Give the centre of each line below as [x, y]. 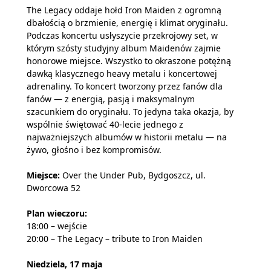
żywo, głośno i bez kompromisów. [94, 150]
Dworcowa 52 [54, 188]
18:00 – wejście [57, 226]
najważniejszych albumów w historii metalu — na [127, 137]
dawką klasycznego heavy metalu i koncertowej [122, 73]
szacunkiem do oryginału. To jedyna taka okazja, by [130, 112]
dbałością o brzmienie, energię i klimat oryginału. [127, 23]
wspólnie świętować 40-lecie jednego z [105, 124]
